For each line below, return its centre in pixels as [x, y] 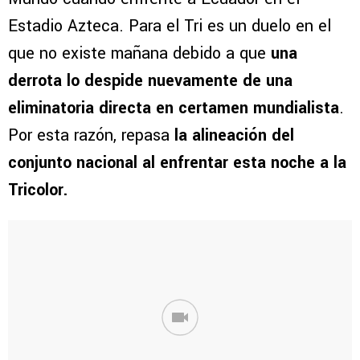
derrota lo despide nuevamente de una [150, 81]
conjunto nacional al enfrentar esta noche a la [177, 163]
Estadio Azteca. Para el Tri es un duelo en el [170, 27]
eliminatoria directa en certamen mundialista [174, 108]
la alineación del [234, 136]
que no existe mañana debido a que [139, 54]
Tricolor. [38, 190]
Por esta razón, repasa [91, 136]
